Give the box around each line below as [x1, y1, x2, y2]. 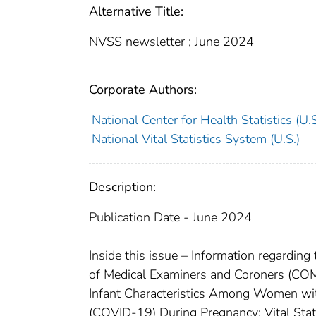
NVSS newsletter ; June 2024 [89, 33, 254, 51]
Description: [89, 178, 156, 196]
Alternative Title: [89, 3, 183, 20]
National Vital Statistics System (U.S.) [91, 130, 300, 148]
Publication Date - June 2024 [89, 209, 252, 226]
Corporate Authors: [89, 81, 197, 99]
